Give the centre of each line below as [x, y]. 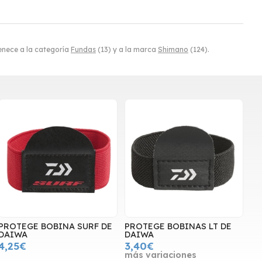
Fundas [83, 49]
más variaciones [160, 255]
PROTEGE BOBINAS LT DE [178, 227]
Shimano [173, 49]
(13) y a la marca [127, 49]
